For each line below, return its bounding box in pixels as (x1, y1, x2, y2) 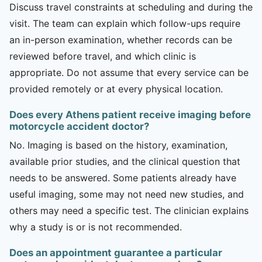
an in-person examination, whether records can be (9, 33, 232, 46)
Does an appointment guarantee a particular (9, 246, 222, 258)
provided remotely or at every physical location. (9, 82, 223, 95)
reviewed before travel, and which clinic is (9, 50, 196, 62)
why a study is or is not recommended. (9, 220, 182, 233)
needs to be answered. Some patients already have (9, 171, 236, 184)
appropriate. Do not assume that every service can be (9, 66, 249, 78)
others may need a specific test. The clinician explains (9, 204, 249, 216)
